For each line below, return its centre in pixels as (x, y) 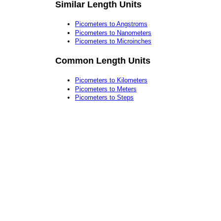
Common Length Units (103, 60)
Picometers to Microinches (113, 41)
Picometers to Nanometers (113, 33)
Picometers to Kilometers (111, 80)
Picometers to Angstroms (111, 24)
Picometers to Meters (106, 89)
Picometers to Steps (104, 98)
